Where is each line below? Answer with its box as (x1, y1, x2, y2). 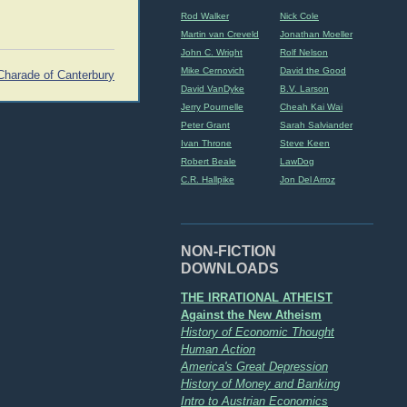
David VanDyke (181, 84, 244, 94)
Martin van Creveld (181, 29, 259, 39)
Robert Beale (181, 156, 236, 166)
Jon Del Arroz (280, 174, 335, 184)
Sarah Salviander (280, 120, 352, 130)
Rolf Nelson (280, 47, 328, 57)
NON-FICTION (181, 242, 276, 259)
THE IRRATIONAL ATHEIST (181, 290, 333, 304)
